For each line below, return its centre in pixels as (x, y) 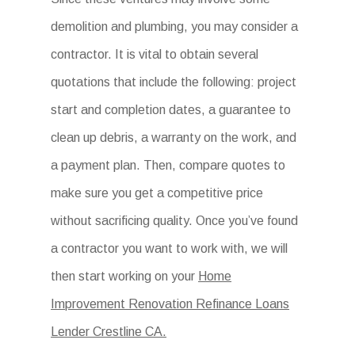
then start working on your (125, 276)
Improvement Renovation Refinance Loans (170, 304)
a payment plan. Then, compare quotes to (168, 165)
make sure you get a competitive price (157, 193)
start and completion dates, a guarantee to (171, 110)
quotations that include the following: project (174, 82)
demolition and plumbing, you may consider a (175, 27)
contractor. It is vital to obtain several (155, 54)
